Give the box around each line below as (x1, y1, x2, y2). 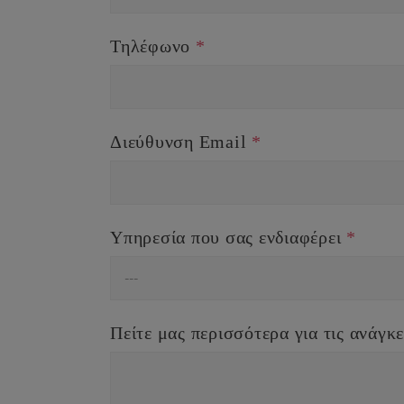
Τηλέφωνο (110, 35, 196, 56)
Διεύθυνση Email (110, 131, 252, 151)
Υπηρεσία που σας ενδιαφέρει (110, 226, 346, 247)
